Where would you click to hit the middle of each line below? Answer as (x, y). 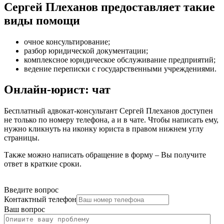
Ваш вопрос (24, 209)
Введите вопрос (31, 190)
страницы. (22, 138)
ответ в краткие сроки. (43, 164)
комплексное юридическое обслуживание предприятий (119, 59)
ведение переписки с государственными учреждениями (119, 68)
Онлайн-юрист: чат (57, 90)
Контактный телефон (40, 199)
